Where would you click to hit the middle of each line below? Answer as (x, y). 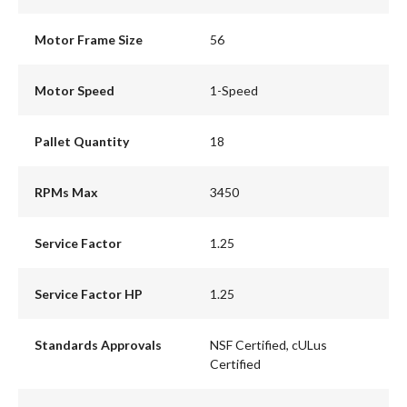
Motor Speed (74, 90)
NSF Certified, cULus (268, 344)
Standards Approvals (98, 344)
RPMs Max (66, 192)
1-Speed (234, 90)
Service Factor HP (88, 293)
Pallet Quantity (81, 141)
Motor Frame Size (88, 39)
